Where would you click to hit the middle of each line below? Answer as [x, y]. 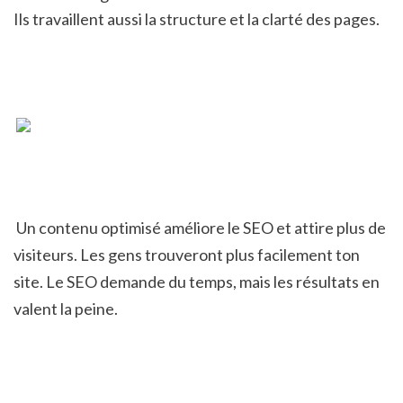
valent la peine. [66, 309]
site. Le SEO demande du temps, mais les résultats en [197, 282]
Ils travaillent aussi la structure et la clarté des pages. [197, 18]
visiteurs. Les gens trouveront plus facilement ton [187, 255]
